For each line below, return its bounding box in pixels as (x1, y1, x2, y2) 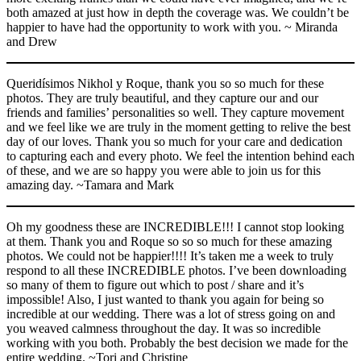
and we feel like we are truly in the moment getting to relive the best (6, 119, 351, 134)
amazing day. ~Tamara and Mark (6, 177, 174, 192)
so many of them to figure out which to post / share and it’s (6, 277, 304, 292)
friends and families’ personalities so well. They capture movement (6, 105, 344, 119)
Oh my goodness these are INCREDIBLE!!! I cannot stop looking (6, 219, 344, 234)
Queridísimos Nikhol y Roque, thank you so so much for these (6, 76, 324, 90)
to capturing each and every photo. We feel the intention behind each (6, 148, 355, 163)
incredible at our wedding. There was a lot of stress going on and (6, 306, 335, 321)
